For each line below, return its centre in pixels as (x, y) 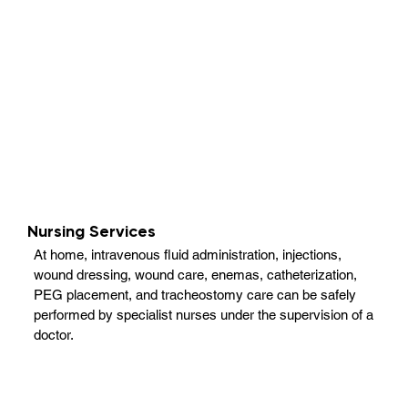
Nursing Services (92, 232)
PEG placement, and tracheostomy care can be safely (195, 294)
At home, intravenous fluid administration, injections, (188, 254)
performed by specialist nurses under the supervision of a (204, 314)
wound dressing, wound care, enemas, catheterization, (196, 274)
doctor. (54, 334)
